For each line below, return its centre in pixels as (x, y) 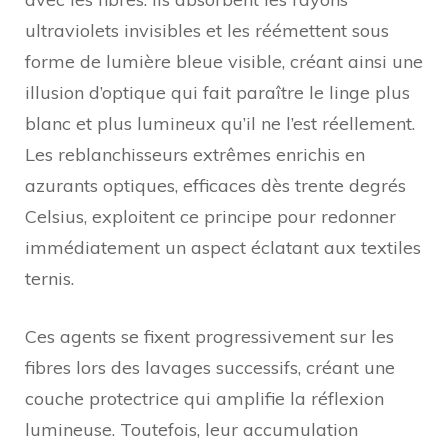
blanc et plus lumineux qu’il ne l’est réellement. (220, 123)
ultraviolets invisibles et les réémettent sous (207, 30)
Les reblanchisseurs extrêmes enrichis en (195, 154)
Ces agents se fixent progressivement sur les (209, 336)
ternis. (49, 278)
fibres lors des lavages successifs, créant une (210, 367)
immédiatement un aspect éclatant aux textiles (223, 247)
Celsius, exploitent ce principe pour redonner (210, 216)
